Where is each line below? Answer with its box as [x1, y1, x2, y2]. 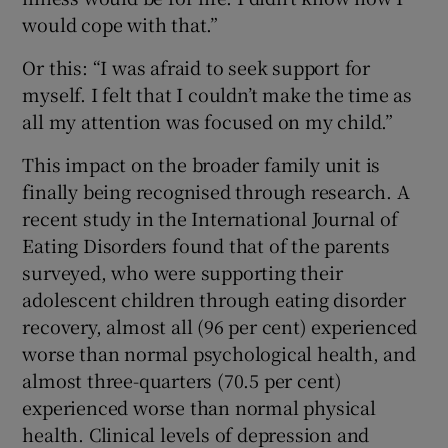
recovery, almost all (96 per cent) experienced [22, 313, 418, 340]
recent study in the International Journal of [22, 205, 398, 232]
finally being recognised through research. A [22, 178, 410, 205]
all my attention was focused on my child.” [22, 108, 394, 135]
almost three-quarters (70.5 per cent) [22, 367, 343, 394]
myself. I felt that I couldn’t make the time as [22, 81, 413, 108]
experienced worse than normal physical [22, 394, 376, 421]
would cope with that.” [22, 11, 219, 38]
